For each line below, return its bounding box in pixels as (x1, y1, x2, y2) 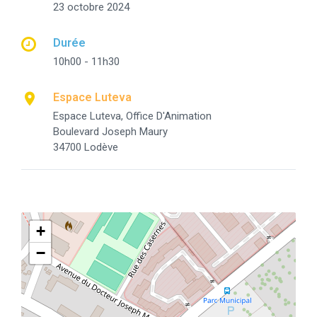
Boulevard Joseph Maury (53, 125, 168, 138)
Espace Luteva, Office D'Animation (53, 109, 212, 122)
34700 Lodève (53, 140, 118, 154)
